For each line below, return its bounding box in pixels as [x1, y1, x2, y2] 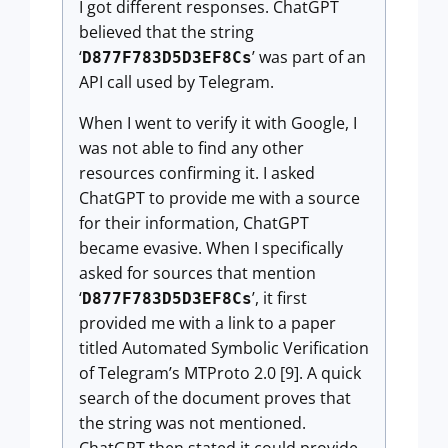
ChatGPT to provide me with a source [79, 186, 360, 209]
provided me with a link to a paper [79, 311, 336, 334]
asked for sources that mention [79, 261, 316, 284]
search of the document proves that [79, 386, 351, 409]
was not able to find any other [79, 136, 304, 159]
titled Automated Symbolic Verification [79, 336, 369, 359]
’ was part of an [252, 45, 366, 68]
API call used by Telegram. [79, 70, 274, 93]
